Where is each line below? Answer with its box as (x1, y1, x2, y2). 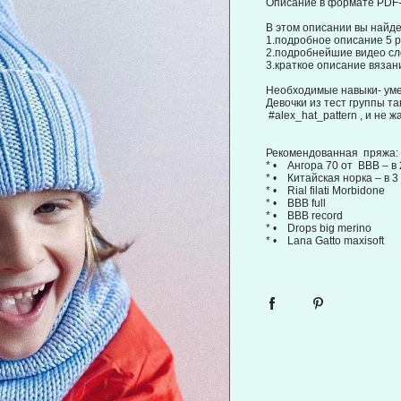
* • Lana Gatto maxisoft (265, 235, 384, 247)
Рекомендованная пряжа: (265, 147, 398, 159)
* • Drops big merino (265, 222, 374, 235)
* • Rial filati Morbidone (265, 184, 385, 197)
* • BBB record (265, 209, 346, 222)
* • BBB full (265, 197, 326, 209)
